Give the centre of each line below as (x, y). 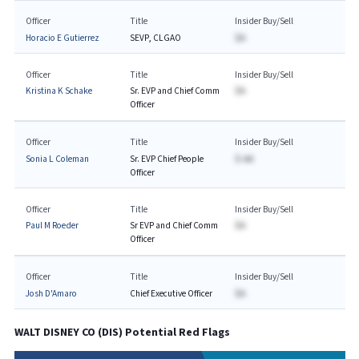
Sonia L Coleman (57, 159)
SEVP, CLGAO (156, 38)
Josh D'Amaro (51, 293)
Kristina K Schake (58, 91)
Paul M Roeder (52, 226)
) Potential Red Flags (174, 333)
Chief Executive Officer (171, 293)
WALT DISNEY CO (54, 333)
